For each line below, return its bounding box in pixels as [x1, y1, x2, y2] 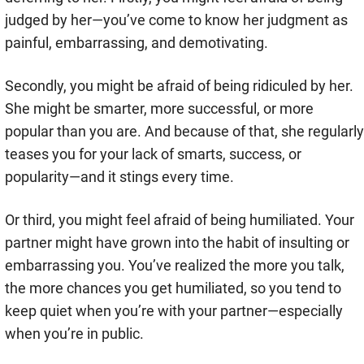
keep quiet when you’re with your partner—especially [5, 302, 343, 320]
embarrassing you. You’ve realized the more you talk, [5, 257, 344, 275]
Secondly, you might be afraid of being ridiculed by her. [5, 77, 353, 95]
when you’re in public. [5, 325, 144, 343]
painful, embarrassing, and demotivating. [5, 34, 268, 52]
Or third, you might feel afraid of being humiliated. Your [5, 211, 354, 229]
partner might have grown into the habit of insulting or [5, 234, 349, 252]
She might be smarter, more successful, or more [5, 100, 314, 118]
